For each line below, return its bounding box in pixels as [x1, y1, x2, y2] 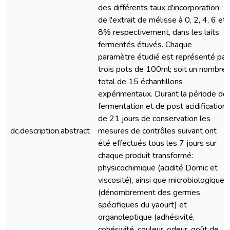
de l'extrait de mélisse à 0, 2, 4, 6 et [98, 14, 226, 26]
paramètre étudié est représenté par [98, 51, 228, 63]
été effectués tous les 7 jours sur [98, 138, 217, 149]
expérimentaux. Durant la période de [98, 88, 227, 100]
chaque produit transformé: [98, 150, 193, 161]
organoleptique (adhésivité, [98, 212, 195, 223]
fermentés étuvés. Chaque [98, 39, 192, 50]
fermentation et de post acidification [98, 101, 226, 112]
